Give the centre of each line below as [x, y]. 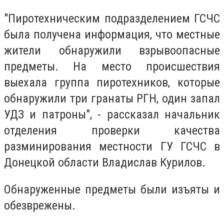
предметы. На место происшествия [112, 67]
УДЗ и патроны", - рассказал [84, 115]
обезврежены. [40, 205]
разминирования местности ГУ [92, 147]
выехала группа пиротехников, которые [112, 83]
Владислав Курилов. [154, 163]
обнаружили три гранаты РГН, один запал [112, 99]
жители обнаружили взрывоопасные [112, 51]
